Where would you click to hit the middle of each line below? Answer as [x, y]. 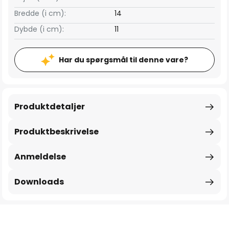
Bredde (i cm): [40, 13]
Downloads [39, 182]
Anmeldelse [40, 157]
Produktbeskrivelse [56, 132]
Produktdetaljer [50, 107]
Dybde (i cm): [39, 29]
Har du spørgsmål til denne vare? [123, 60]
